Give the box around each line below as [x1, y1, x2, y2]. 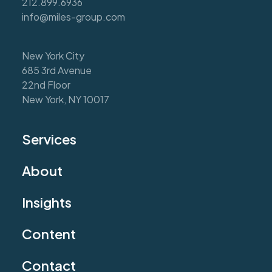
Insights [22, 194, 72, 211]
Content [22, 225, 76, 243]
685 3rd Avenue [22, 64, 92, 77]
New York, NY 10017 [22, 93, 109, 106]
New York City [22, 49, 84, 63]
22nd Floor [22, 78, 70, 92]
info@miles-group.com [22, 10, 125, 24]
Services [22, 131, 76, 148]
